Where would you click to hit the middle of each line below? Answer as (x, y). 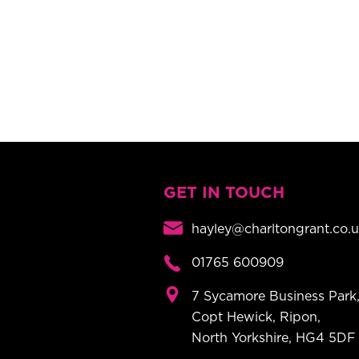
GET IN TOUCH (224, 194)
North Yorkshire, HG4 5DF (274, 339)
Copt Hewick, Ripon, (256, 318)
